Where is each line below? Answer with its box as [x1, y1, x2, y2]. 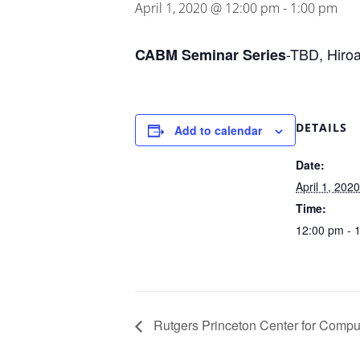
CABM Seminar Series [135, 44, 286, 65]
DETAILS [296, 120, 347, 135]
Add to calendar [174, 122, 262, 138]
